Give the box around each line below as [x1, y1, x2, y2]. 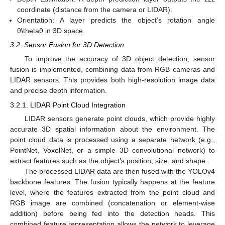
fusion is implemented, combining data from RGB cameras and [10, 65, 215, 74]
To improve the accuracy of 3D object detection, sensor [24, 55, 215, 63]
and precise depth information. [10, 86, 107, 95]
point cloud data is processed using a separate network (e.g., [10, 135, 215, 144]
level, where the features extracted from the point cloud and [10, 188, 215, 196]
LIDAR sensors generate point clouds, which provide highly [24, 114, 215, 123]
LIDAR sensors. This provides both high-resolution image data [10, 76, 215, 84]
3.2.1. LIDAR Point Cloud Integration [10, 100, 126, 109]
